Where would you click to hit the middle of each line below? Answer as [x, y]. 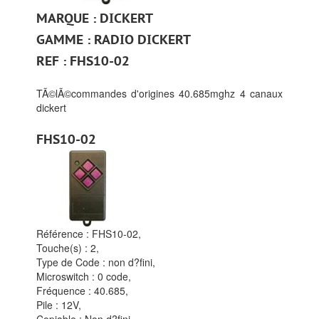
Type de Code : [73, 262]
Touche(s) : [64, 247]
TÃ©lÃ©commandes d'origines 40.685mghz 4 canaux [159, 93]
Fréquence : [66, 290]
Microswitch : [67, 276]
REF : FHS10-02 [83, 61]
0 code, [115, 276]
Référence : [64, 233]
